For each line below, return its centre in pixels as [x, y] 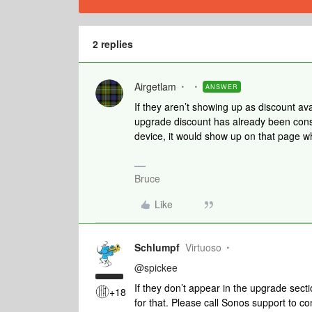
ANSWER [222, 87]
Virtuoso [203, 247]
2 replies [113, 44]
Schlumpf [157, 247]
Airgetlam [155, 86]
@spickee [156, 267]
